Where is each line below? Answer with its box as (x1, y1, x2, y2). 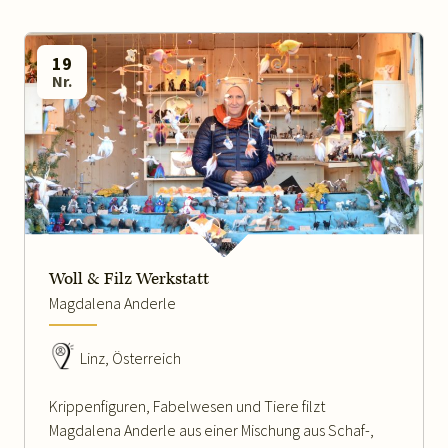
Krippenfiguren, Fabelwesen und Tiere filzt (49, 396, 325, 417)
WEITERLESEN (49, 174, 152, 194)
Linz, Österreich (77, 348, 181, 369)
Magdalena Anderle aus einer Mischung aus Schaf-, (49, 420, 374, 441)
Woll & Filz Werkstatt (49, 268, 209, 291)
